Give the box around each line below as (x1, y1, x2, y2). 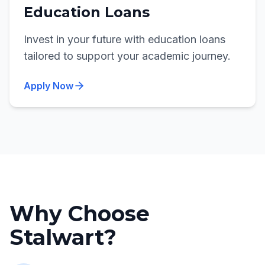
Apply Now (24, 80, 73, 92)
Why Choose (9, 201, 150, 227)
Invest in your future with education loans (24, 33, 225, 46)
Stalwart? (9, 224, 117, 250)
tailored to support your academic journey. (24, 50, 231, 62)
